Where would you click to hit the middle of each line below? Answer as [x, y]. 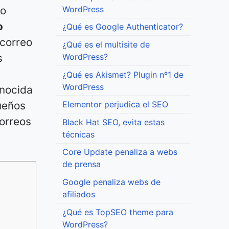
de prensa [81, 164]
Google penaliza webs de [111, 182]
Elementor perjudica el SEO [115, 105]
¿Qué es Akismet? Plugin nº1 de [123, 74]
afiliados [78, 194]
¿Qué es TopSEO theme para [118, 212]
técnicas [78, 134]
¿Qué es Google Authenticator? [122, 27]
